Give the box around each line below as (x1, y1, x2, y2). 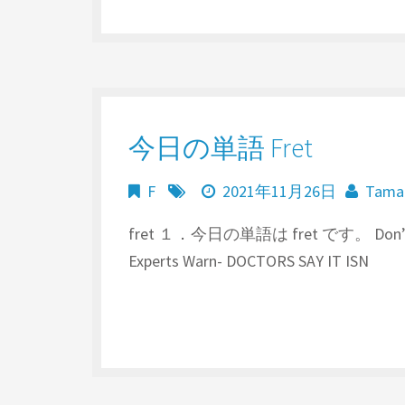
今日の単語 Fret (128, 130, 313, 165)
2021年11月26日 (222, 181, 336, 202)
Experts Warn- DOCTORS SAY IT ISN (128, 250, 369, 271)
